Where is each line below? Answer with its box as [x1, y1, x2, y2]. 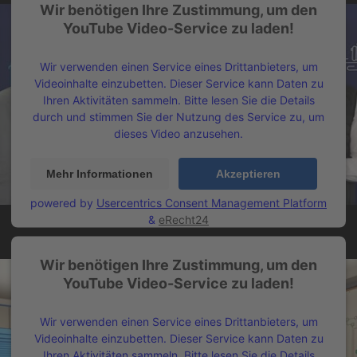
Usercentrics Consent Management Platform [96, 195, 327, 210]
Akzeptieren [215, 167, 280, 180]
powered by [30, 195, 96, 210]
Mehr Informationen [46, 167, 153, 180]
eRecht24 [159, 212, 209, 226]
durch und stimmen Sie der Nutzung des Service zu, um [33, 109, 324, 124]
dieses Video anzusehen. [114, 126, 243, 140]
